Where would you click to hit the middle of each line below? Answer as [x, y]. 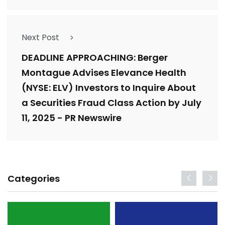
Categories [34, 179]
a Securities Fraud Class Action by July [111, 103]
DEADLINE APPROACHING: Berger [95, 58]
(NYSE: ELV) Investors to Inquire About [109, 88]
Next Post [40, 38]
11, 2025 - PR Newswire [72, 118]
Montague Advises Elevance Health [104, 73]
